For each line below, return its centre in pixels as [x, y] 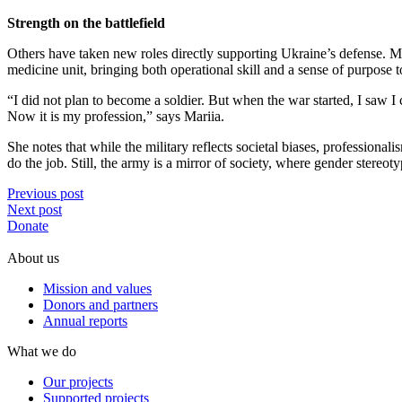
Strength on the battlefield [86, 22]
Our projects [78, 381]
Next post [35, 209]
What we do [42, 351]
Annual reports [85, 320]
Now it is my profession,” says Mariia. [116, 116]
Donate [28, 225]
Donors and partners [100, 304]
